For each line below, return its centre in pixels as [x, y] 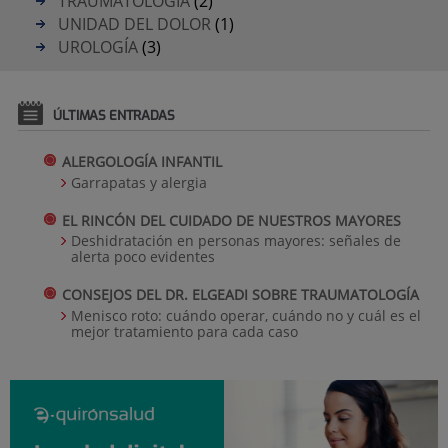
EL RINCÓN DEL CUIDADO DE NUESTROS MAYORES [231, 220]
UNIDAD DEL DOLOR [134, 23]
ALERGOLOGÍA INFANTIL [141, 162]
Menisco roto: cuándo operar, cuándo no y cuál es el [246, 315]
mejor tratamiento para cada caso [184, 331]
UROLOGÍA [97, 46]
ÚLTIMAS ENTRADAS [114, 115]
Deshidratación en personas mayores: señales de [236, 241]
